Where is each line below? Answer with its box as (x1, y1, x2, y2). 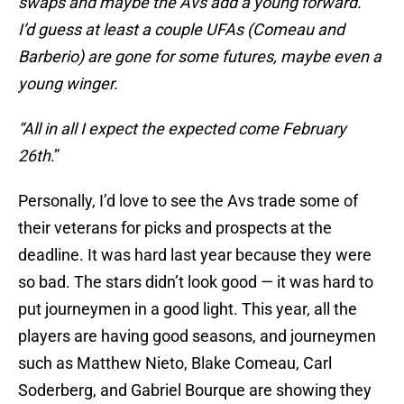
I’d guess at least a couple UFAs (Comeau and (18, 20, 344, 40)
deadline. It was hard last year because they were (18, 245, 372, 265)
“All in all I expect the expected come (18, 119, 282, 139)
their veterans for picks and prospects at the (18, 218, 332, 238)
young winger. (18, 74, 118, 94)
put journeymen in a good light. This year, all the (18, 299, 357, 319)
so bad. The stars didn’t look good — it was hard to (18, 272, 373, 292)
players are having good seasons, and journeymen (18, 326, 376, 346)
